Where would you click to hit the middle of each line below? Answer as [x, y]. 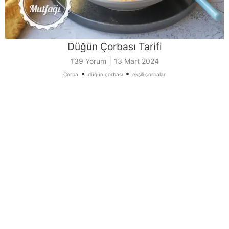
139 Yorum [88, 61]
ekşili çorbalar [149, 74]
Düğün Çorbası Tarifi [114, 46]
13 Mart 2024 [136, 61]
